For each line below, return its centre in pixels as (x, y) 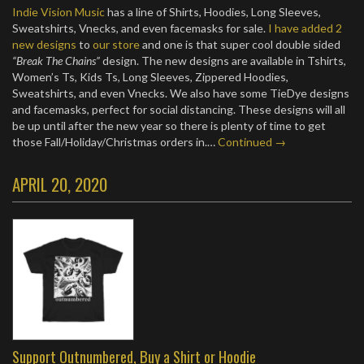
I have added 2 (305, 28)
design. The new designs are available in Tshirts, (223, 61)
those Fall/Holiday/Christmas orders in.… (115, 142)
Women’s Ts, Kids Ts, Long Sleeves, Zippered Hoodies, (150, 77)
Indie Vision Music (58, 12)
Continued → (252, 142)
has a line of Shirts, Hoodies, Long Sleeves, (213, 12)
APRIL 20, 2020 (60, 184)
